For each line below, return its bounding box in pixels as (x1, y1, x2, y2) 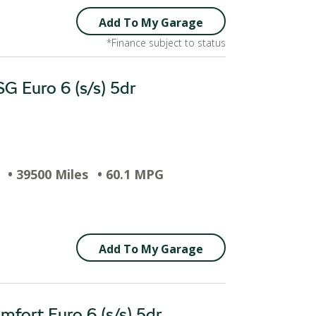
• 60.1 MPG (97, 166, 164, 183)
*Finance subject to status (107, 36, 226, 49)
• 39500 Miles (8, 166, 88, 183)
